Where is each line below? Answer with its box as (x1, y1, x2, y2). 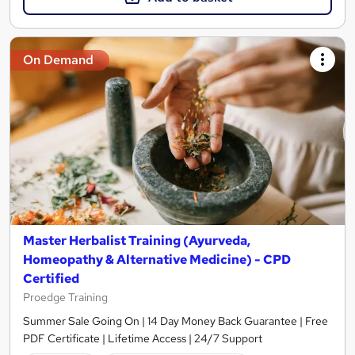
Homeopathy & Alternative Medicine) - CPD (23, 251, 291, 269)
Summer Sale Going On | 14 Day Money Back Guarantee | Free (23, 314, 328, 329)
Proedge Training (23, 290, 108, 305)
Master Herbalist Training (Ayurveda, (23, 232, 250, 250)
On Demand (23, 52, 94, 69)
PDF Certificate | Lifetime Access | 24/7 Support (23, 331, 262, 346)
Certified (23, 270, 79, 288)
